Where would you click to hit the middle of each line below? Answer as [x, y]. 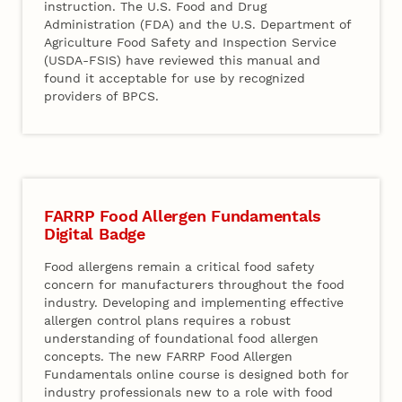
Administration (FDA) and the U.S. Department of [198, 24]
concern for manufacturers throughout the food [195, 285]
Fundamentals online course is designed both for [197, 375]
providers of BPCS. [102, 96]
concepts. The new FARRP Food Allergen [169, 357]
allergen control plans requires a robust [168, 321]
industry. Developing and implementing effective [194, 303]
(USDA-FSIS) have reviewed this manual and [183, 60]
